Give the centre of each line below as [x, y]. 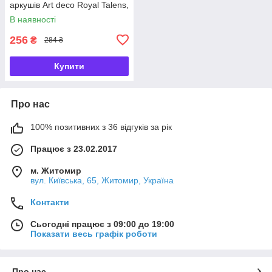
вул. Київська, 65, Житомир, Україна [102, 180]
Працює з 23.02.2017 [74, 148]
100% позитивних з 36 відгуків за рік [101, 127]
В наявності [33, 19]
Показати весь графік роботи [94, 233]
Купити [69, 66]
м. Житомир [56, 170]
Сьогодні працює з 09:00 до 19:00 [102, 224]
